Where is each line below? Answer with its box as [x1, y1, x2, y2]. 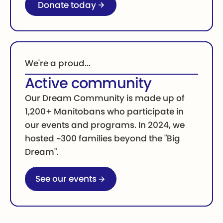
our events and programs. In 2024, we [25, 119, 185, 131]
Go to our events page [25, 167, 96, 176]
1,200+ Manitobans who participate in [25, 106, 184, 118]
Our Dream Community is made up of [25, 92, 185, 105]
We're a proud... [25, 57, 91, 69]
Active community [25, 73, 152, 94]
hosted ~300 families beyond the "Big [25, 132, 181, 145]
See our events [35, 173, 97, 185]
